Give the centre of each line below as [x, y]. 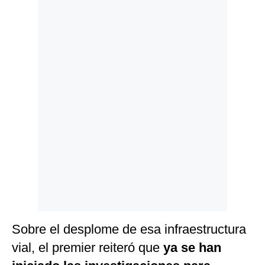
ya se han [190, 248]
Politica [28, 16]
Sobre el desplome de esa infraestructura [129, 230]
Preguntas [32, 52]
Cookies [28, 33]
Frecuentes [34, 61]
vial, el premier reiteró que [86, 248]
